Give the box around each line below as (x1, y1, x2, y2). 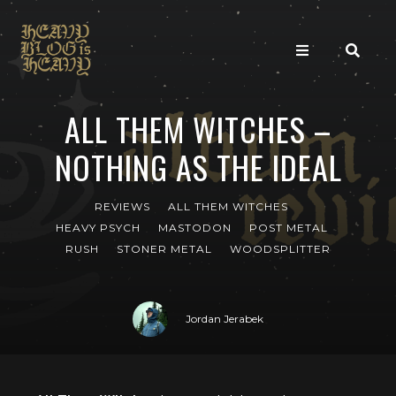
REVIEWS (95, 200, 150, 213)
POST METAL (248, 221, 328, 234)
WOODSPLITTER (230, 242, 331, 255)
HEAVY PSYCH (55, 221, 141, 234)
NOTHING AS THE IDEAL (54, 143, 342, 190)
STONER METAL (117, 242, 212, 255)
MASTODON (157, 221, 232, 234)
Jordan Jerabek (186, 312, 263, 325)
